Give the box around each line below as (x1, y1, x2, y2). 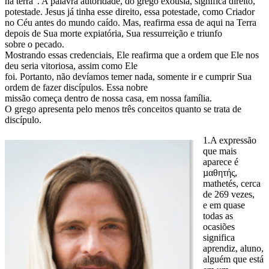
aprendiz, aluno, (203, 243, 264, 254)
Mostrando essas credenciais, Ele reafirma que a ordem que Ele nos (5, 50, 259, 61)
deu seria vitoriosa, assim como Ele (5, 61, 138, 71)
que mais (203, 146, 237, 157)
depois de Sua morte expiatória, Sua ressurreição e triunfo (5, 28, 222, 39)
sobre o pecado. (5, 39, 64, 50)
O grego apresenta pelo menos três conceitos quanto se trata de (5, 104, 241, 115)
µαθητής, (203, 168, 237, 178)
